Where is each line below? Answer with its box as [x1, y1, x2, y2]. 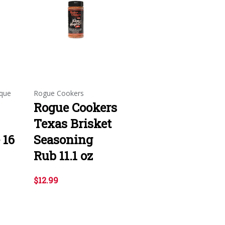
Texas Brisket [34, 115, 111, 132]
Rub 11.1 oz [34, 147, 93, 164]
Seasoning [34, 131, 93, 148]
